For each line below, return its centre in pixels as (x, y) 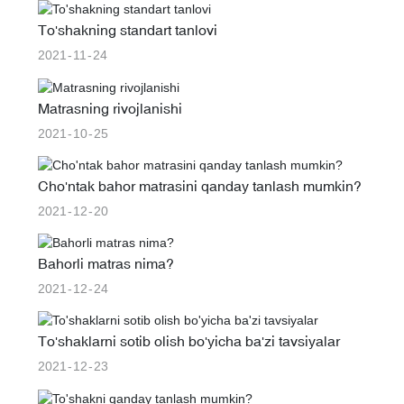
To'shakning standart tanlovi (127, 30)
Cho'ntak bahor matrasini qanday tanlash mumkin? (199, 185)
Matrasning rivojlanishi (110, 108)
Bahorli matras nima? (106, 264)
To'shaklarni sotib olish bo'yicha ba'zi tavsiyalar (188, 341)
